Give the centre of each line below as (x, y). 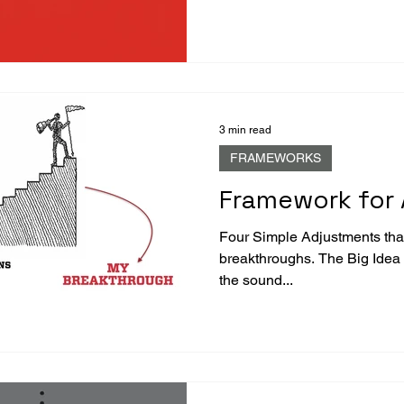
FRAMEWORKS (275, 157)
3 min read (245, 129)
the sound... (256, 280)
